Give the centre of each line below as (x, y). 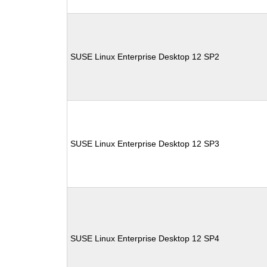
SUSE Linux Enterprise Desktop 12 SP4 (145, 238)
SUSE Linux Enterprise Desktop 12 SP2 (145, 57)
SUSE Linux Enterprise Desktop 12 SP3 (145, 144)
